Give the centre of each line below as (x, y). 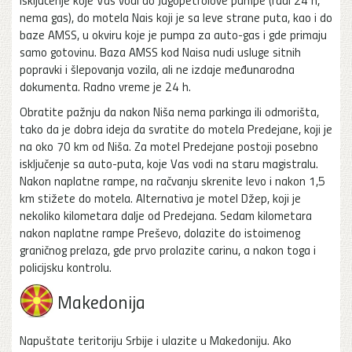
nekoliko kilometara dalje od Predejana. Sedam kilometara (166, 215)
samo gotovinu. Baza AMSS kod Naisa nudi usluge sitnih (160, 51)
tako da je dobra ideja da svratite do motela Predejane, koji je (176, 128)
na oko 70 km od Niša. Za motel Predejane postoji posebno (169, 146)
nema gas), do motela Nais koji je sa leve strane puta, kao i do (176, 17)
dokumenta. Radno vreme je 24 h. (105, 86)
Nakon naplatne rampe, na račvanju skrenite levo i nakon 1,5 (172, 180)
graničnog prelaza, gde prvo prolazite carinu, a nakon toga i (168, 249)
